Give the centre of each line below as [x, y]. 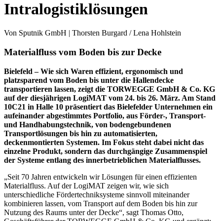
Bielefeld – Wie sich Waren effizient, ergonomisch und [93, 71]
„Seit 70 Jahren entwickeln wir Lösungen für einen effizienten [100, 177]
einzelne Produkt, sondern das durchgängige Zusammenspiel [106, 151]
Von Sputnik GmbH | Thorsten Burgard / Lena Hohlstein [92, 33]
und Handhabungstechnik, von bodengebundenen [88, 124]
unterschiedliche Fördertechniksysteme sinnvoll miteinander [97, 194]
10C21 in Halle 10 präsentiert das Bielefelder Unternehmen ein [108, 107]
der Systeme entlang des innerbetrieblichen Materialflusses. [102, 160]
